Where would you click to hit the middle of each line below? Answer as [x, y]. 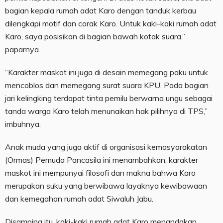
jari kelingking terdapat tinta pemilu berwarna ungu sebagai [109, 98]
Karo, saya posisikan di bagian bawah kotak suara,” [95, 37]
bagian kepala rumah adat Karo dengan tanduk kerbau [101, 11]
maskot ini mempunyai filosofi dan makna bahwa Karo [100, 173]
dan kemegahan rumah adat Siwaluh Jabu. [79, 199]
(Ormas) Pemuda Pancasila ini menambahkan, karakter [102, 160]
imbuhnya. [23, 124]
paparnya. [23, 50]
